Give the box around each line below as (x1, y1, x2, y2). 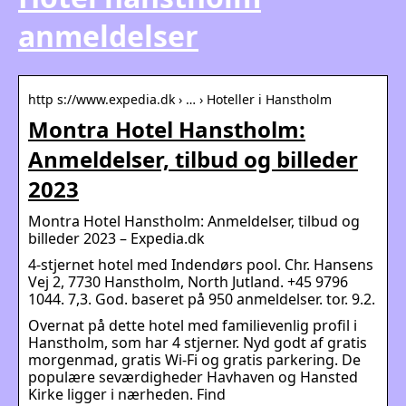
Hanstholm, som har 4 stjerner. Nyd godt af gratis (28, 332, 367, 353)
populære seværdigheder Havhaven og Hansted (28, 366, 358, 387)
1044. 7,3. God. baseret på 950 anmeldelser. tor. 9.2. (28, 288, 375, 309)
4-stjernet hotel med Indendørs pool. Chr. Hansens (28, 254, 373, 275)
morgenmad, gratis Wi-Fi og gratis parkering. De (28, 349, 361, 370)
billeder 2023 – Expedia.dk (28, 227, 205, 248)
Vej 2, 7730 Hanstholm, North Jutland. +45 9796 (28, 271, 348, 292)
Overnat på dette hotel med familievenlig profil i (28, 314, 357, 335)
